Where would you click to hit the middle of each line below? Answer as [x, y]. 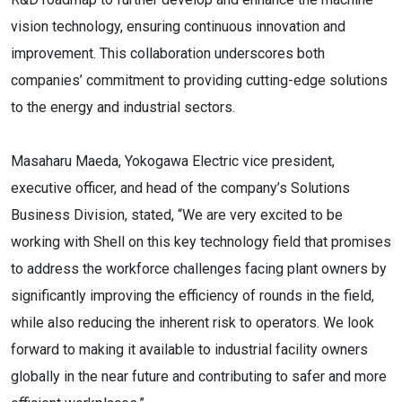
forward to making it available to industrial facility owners [189, 350]
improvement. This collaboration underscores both [168, 53]
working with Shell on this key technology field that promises [201, 242]
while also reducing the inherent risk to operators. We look [192, 323]
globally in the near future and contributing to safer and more [199, 376]
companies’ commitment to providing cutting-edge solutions [199, 80]
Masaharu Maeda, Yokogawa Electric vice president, [173, 161]
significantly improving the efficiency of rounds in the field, [192, 296]
